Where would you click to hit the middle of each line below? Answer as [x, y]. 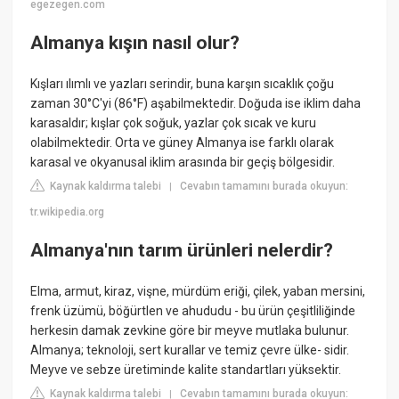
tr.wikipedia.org [68, 212]
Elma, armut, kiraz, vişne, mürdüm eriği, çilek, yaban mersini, [198, 291]
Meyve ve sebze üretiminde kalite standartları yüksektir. [186, 369]
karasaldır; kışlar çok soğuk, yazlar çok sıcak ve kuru [174, 122]
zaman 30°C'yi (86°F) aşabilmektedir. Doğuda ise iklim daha [196, 103]
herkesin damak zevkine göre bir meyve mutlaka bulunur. [190, 330]
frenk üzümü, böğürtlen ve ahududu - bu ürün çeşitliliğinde [193, 310]
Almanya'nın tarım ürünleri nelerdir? [182, 251]
